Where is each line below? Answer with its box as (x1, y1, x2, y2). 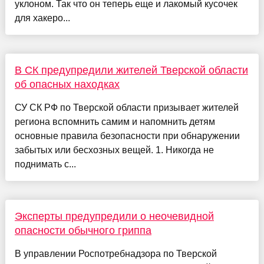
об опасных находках (14, 78, 120, 90)
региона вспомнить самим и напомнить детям (14, 116, 215, 127)
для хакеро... (14, 12, 70, 23)
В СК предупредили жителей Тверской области (14, 64, 248, 76)
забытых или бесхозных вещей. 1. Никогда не (14, 144, 214, 155)
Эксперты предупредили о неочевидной (14, 210, 214, 222)
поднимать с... (14, 159, 76, 169)
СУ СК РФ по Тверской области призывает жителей (14, 102, 239, 113)
